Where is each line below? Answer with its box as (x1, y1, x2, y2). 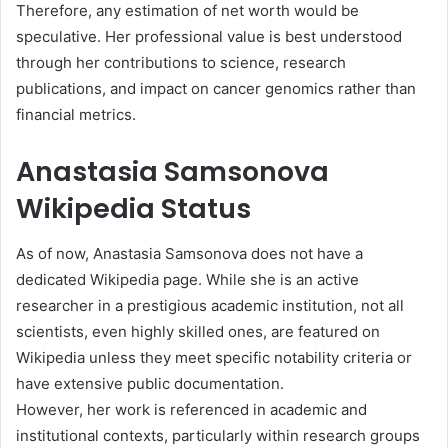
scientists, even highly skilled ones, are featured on (16, 321, 380, 341)
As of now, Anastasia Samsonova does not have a (16, 243, 363, 263)
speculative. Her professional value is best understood (16, 27, 402, 46)
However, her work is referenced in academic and (16, 399, 367, 419)
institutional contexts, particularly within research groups (16, 425, 420, 445)
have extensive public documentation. (16, 373, 284, 393)
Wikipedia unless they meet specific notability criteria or (16, 347, 412, 367)
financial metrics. (16, 105, 136, 124)
